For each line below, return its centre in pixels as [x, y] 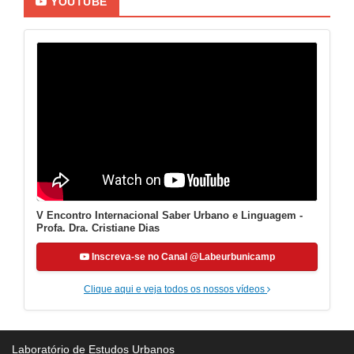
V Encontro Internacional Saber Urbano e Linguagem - [169, 215]
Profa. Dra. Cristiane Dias [98, 228]
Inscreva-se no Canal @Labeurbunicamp [182, 256]
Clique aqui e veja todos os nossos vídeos [175, 289]
